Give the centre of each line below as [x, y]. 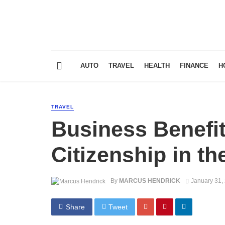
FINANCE [194, 66]
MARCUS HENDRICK [150, 181]
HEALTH [157, 66]
